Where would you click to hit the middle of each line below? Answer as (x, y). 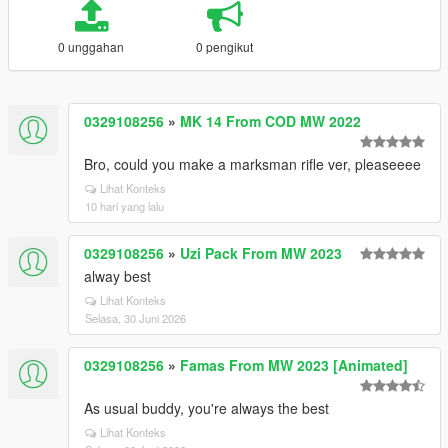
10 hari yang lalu (124, 206)
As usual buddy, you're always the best (206, 408)
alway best (117, 276)
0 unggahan (91, 46)
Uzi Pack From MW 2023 (261, 253)
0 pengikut (225, 46)
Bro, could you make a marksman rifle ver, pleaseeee (252, 164)
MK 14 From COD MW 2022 (270, 121)
